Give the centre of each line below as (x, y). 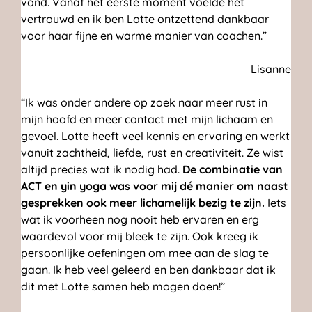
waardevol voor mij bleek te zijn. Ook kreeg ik (140, 236)
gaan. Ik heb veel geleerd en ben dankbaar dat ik (148, 270)
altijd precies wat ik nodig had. (102, 170)
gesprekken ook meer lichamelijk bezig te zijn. (143, 203)
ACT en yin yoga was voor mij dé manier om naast (155, 186)
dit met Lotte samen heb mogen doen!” (123, 287)
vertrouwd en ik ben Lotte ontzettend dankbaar (145, 19)
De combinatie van (233, 170)
